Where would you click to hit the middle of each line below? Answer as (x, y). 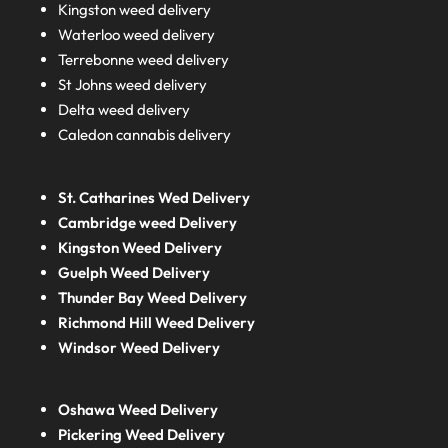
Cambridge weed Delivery (148, 222)
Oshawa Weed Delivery (138, 410)
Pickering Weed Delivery (142, 435)
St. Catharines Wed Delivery (154, 197)
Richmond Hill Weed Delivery (157, 322)
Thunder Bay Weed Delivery (153, 297)
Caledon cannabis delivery (145, 135)
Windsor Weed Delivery (139, 347)
